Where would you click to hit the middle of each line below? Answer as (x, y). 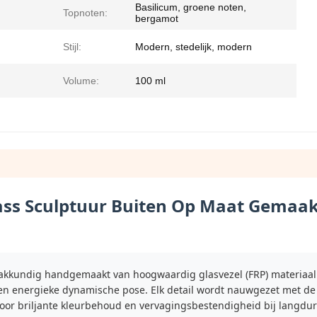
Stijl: (72, 47)
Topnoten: (85, 13)
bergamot (157, 19)
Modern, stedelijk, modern (194, 47)
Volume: (81, 81)
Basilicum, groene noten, (191, 7)
